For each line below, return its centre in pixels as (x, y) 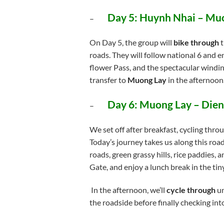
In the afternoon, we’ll (127, 190)
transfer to (107, 79)
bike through (196, 42)
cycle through (190, 190)
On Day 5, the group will (131, 42)
